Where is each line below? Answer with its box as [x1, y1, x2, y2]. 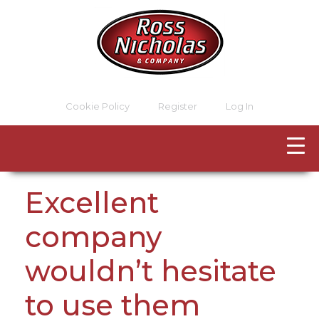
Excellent [25, 185, 159, 220]
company [25, 219, 162, 254]
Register [158, 100, 197, 112]
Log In [226, 100, 253, 112]
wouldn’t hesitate [25, 253, 276, 288]
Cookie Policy [66, 100, 130, 112]
